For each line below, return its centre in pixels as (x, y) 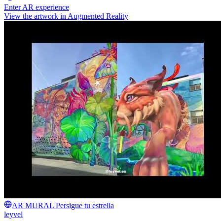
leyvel (13, 214)
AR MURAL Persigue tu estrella (63, 205)
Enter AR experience (37, 7)
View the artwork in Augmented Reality (66, 16)
